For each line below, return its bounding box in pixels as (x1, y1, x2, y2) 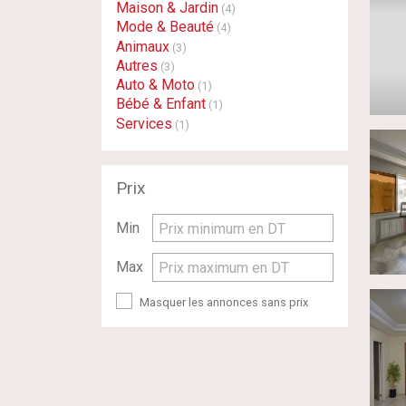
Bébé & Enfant (116, 95, 206, 113)
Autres (116, 56, 158, 74)
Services (116, 114, 172, 132)
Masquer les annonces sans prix (139, 295, 308, 309)
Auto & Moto (116, 76, 195, 94)
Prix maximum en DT (159, 258, 290, 276)
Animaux (116, 37, 169, 55)
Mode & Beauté (116, 18, 214, 36)
